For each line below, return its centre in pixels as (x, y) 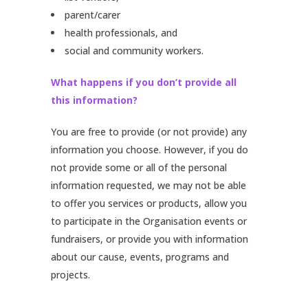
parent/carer (92, 15)
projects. (70, 275)
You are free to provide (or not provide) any (149, 132)
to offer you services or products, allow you (149, 203)
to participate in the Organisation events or (149, 221)
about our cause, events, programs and (140, 257)
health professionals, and (121, 33)
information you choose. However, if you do (150, 150)
